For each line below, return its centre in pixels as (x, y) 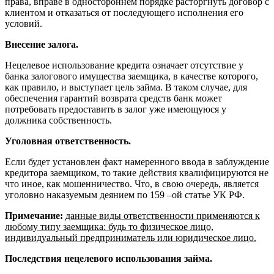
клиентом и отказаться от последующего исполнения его (124, 13)
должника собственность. (58, 120)
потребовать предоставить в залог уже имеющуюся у (116, 109)
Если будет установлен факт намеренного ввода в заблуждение (137, 162)
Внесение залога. (42, 45)
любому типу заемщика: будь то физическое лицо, (109, 227)
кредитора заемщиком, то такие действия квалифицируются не (137, 173)
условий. (24, 24)
